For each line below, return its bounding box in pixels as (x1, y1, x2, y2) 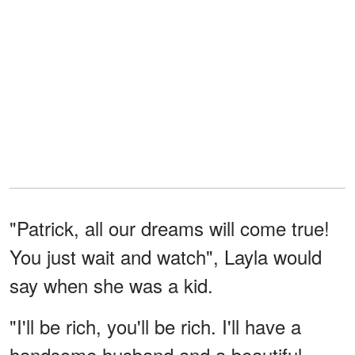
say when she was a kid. (10, 270, 213, 299)
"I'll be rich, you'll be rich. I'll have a (10, 311, 301, 340)
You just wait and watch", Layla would (10, 242, 322, 270)
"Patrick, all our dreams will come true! (10, 213, 330, 242)
